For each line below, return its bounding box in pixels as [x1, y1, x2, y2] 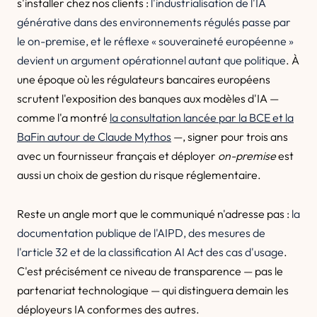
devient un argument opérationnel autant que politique [17, 53, 286, 67]
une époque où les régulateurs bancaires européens [17, 72, 270, 86]
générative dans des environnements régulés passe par [17, 15, 291, 29]
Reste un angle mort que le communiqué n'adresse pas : [17, 207, 292, 221]
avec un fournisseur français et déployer [17, 149, 218, 163]
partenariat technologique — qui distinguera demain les [17, 283, 289, 297]
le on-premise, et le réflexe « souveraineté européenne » [17, 34, 294, 48]
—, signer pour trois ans [171, 129, 288, 144]
